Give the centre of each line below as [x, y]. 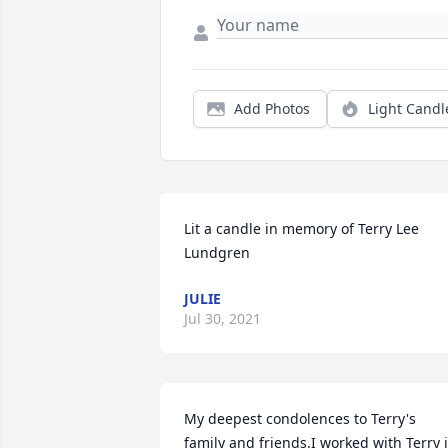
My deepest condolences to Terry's [300, 419]
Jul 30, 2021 [222, 319]
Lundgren [217, 253]
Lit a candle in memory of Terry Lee [301, 229]
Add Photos [272, 109]
